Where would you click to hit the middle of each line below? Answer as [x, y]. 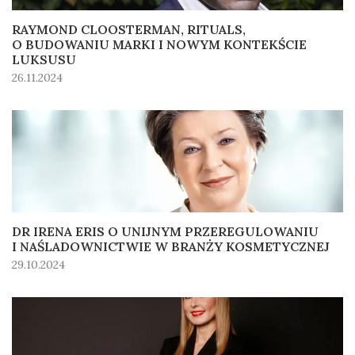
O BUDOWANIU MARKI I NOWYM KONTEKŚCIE [159, 44]
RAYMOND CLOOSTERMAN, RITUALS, [129, 29]
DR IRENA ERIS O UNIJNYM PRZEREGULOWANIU [165, 232]
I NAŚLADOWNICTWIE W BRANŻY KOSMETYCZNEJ [171, 247]
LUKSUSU [44, 59]
